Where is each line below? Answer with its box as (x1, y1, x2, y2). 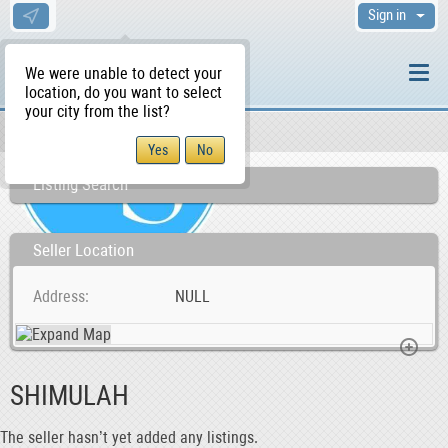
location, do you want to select (25, 83, 222, 102)
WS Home (25, 127, 80, 143)
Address (33, 287, 85, 306)
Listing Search (33, 174, 128, 194)
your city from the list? (25, 102, 170, 121)
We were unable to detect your (25, 64, 222, 83)
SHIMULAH (10, 380, 129, 413)
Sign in (368, 6, 406, 24)
